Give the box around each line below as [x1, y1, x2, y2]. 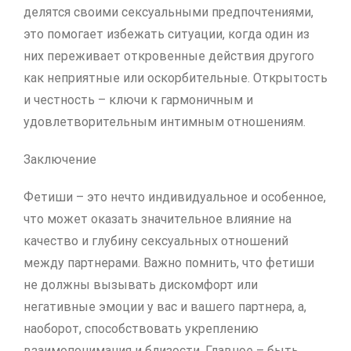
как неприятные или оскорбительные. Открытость [24, 71, 327, 86]
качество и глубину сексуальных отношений [24, 233, 288, 249]
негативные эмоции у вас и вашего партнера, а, [24, 299, 306, 315]
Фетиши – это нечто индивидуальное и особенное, [24, 190, 326, 205]
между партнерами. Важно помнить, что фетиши [24, 255, 314, 271]
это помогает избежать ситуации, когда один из [24, 27, 309, 42]
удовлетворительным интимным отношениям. [24, 114, 306, 130]
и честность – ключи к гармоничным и [24, 92, 253, 108]
